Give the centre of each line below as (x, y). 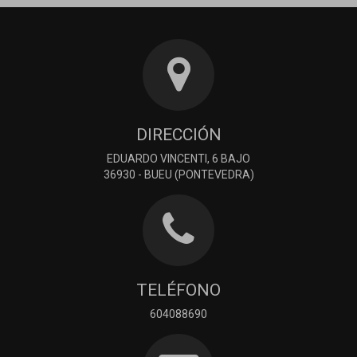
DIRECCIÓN (178, 135)
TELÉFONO (178, 290)
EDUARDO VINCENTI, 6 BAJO (178, 159)
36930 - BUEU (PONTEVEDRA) (178, 175)
